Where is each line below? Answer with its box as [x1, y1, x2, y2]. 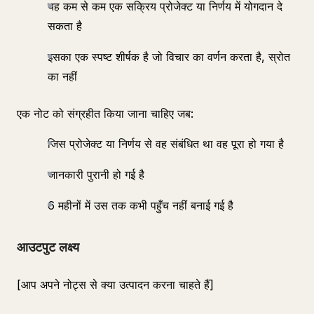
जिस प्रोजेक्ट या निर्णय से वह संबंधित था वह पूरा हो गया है [48, 137, 284, 151]
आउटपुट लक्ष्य [17, 240, 79, 254]
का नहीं [48, 69, 77, 83]
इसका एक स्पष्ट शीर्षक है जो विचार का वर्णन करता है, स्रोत [48, 50, 290, 64]
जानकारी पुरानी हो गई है [48, 168, 144, 182]
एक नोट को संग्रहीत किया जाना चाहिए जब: [17, 107, 193, 121]
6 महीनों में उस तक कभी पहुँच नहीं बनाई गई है [48, 198, 233, 212]
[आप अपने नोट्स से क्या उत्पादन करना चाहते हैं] [17, 278, 214, 292]
